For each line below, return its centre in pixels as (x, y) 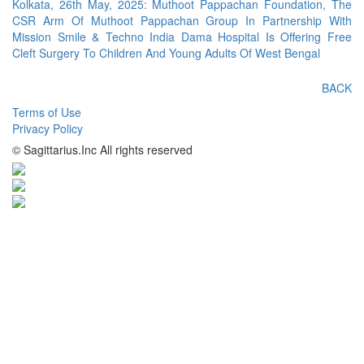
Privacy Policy (48, 129)
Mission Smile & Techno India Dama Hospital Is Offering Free (182, 37)
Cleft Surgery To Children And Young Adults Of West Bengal (166, 53)
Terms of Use (47, 113)
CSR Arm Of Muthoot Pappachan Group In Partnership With (182, 21)
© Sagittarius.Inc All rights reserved (102, 150)
